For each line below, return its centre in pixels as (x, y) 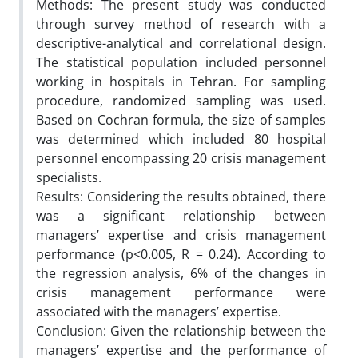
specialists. (70, 177)
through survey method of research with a (181, 24)
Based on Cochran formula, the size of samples (181, 119)
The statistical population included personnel (181, 62)
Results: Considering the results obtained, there (181, 196)
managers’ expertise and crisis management (181, 235)
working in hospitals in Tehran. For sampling (181, 81)
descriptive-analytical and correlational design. (181, 43)
